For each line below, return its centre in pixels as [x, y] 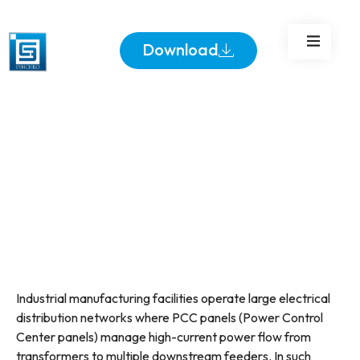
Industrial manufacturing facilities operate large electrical [173, 299]
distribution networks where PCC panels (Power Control [170, 318]
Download [180, 49]
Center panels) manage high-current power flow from [164, 337]
